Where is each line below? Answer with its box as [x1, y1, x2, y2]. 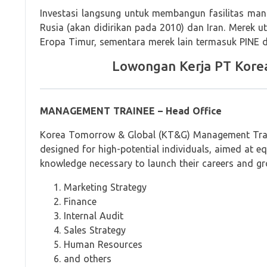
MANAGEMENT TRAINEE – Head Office [40, 105, 222, 116]
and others [64, 253, 111, 264]
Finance [64, 196, 97, 207]
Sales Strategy [64, 225, 126, 235]
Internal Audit [64, 210, 123, 221]
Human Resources [64, 239, 142, 250]
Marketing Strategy [64, 182, 147, 193]
